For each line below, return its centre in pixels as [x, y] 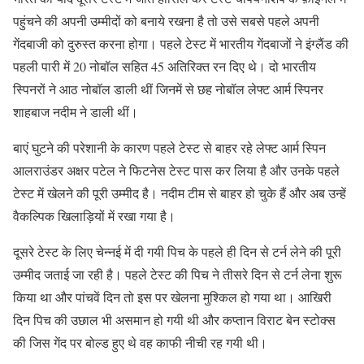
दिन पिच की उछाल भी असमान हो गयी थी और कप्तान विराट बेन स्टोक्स [174, 319]
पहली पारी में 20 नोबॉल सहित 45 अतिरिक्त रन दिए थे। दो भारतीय [165, 66]
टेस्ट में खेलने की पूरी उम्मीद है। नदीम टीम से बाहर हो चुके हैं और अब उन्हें [180, 193]
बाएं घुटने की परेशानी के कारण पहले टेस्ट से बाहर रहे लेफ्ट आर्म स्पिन [169, 147]
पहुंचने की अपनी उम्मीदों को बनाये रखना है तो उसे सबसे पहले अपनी [166, 20]
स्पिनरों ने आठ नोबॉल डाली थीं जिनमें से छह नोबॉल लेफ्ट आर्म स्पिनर [168, 89]
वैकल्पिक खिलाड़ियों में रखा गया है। [94, 215]
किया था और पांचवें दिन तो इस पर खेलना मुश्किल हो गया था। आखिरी [172, 297]
